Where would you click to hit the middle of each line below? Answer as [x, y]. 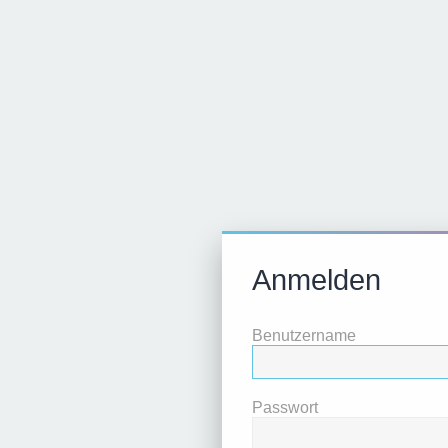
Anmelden [316, 280]
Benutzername [304, 335]
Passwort [285, 407]
